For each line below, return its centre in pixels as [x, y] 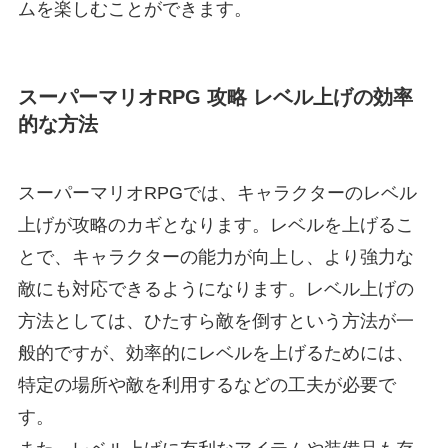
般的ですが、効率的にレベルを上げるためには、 [215, 353]
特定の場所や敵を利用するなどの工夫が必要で [206, 385]
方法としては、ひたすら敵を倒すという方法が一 [215, 321]
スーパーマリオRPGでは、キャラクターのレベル [217, 193]
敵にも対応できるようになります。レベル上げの [215, 289]
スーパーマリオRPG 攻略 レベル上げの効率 [215, 96]
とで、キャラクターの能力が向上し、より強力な [215, 257]
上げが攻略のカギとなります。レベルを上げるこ [215, 225]
